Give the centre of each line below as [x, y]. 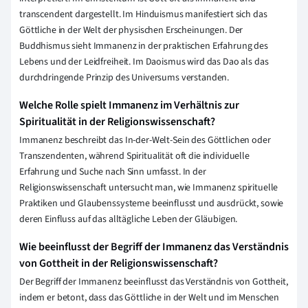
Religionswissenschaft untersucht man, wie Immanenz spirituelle [149, 188]
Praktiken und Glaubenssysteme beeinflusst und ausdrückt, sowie [152, 204]
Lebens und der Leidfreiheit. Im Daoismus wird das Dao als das [144, 62]
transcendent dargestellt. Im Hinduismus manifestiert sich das [143, 15]
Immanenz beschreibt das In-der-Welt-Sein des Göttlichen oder [145, 141]
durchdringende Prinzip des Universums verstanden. [124, 78]
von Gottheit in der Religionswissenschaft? [119, 264]
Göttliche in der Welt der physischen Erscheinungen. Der [131, 31]
